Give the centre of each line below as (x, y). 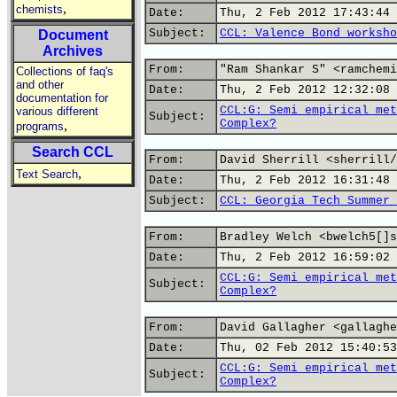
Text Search (47, 174)
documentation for (62, 98)
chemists (39, 9)
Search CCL (73, 152)
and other (40, 85)
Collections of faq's (65, 71)
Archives (73, 51)
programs (40, 126)
